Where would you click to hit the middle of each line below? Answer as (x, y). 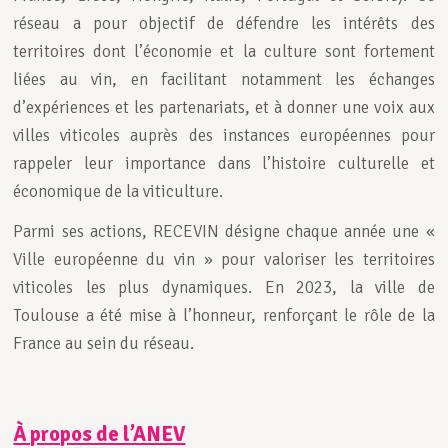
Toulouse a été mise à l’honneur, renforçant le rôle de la (224, 315)
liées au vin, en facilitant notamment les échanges (224, 79)
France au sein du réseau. (104, 343)
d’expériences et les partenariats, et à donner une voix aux (224, 107)
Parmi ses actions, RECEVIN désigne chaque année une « (224, 231)
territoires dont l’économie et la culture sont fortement (224, 51)
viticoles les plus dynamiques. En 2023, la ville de (224, 287)
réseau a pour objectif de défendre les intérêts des (224, 23)
